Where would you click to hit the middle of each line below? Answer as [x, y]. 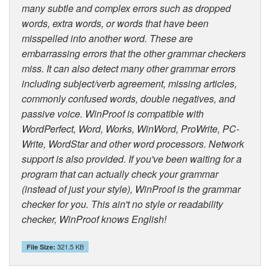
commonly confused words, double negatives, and [128, 98]
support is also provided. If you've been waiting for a [132, 159]
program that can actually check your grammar [120, 174]
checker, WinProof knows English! [94, 219]
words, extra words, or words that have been [115, 23]
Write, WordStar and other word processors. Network [133, 143]
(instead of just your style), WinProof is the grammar [131, 189]
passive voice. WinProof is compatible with [113, 113]
